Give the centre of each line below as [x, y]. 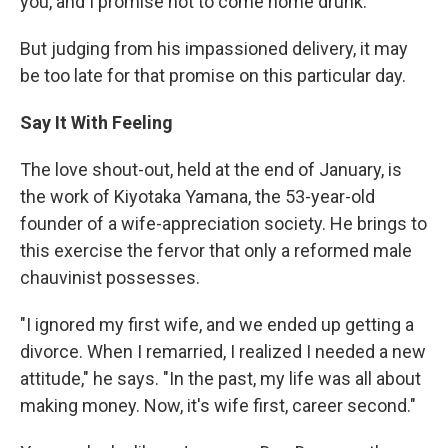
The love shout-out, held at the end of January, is [211, 169]
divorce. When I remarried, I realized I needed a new [223, 351]
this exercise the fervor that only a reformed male [216, 250]
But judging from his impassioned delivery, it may [214, 48]
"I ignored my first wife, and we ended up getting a [217, 324]
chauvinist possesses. [110, 277]
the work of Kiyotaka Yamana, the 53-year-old [197, 196]
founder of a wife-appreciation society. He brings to [223, 223]
